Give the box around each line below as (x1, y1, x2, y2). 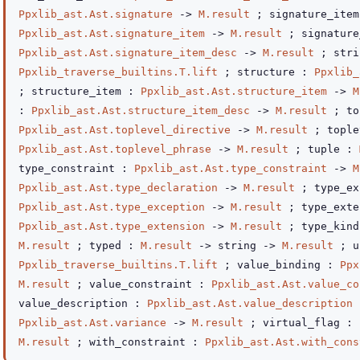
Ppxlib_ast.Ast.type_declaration (18, 182, 218, 194)
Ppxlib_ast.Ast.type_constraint (134, 162, 327, 174)
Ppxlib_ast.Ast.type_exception (18, 201, 205, 213)
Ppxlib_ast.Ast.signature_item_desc (18, 47, 237, 59)
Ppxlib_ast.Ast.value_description (147, 297, 353, 309)
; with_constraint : (70, 336, 205, 348)
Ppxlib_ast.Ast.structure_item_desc (31, 104, 250, 117)
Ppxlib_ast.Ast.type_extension (18, 220, 205, 232)
